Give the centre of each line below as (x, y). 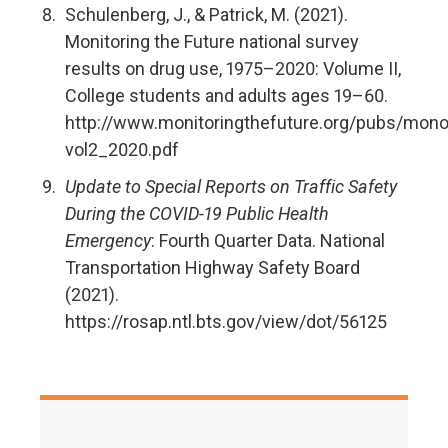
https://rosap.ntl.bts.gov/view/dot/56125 (226, 321)
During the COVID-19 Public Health (197, 213)
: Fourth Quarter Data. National (268, 240)
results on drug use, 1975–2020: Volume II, (233, 68)
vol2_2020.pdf (122, 149)
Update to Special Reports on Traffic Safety (231, 186)
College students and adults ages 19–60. (226, 95)
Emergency (108, 240)
